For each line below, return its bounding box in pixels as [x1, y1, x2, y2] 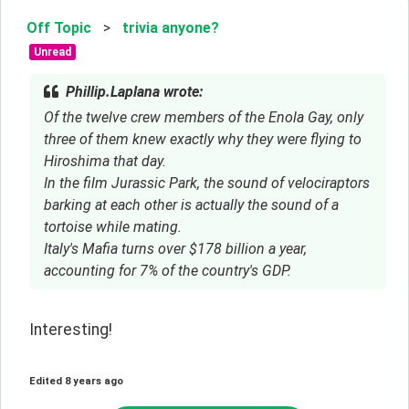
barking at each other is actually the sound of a [44, 195, 339, 214]
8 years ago [65, 375, 123, 388]
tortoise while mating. [44, 217, 182, 236]
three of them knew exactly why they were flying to [44, 130, 362, 148]
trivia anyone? [122, 19, 219, 37]
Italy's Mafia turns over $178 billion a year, [44, 239, 307, 257]
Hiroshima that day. [44, 152, 166, 170]
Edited [29, 375, 62, 388]
